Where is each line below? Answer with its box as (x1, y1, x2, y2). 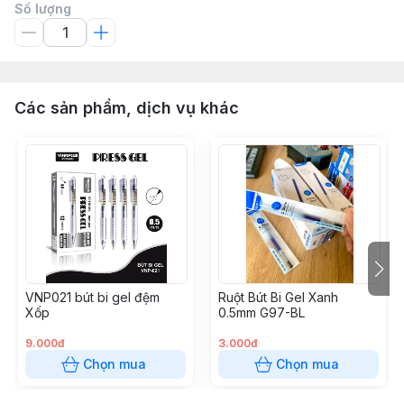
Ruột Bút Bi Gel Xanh (218, 289, 338, 305)
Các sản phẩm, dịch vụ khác (14, 98, 239, 117)
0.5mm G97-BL (218, 305, 305, 320)
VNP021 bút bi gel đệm (25, 289, 160, 305)
